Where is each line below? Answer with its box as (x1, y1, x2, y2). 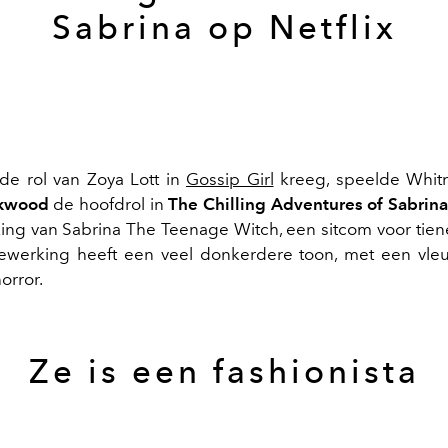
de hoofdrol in (53, 193, 169, 214)
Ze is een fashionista (28, 351, 420, 391)
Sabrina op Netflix (51, 7, 397, 47)
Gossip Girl (186, 168, 274, 189)
